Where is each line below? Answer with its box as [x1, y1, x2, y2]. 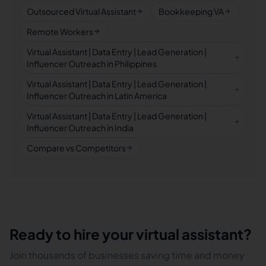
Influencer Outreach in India [27, 122, 134, 133]
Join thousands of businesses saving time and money [9, 249, 245, 261]
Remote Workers [27, 26, 93, 37]
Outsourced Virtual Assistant [27, 6, 136, 17]
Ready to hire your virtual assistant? [9, 225, 252, 243]
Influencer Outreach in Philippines [27, 58, 157, 69]
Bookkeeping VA [159, 6, 224, 17]
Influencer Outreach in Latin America [27, 90, 167, 101]
